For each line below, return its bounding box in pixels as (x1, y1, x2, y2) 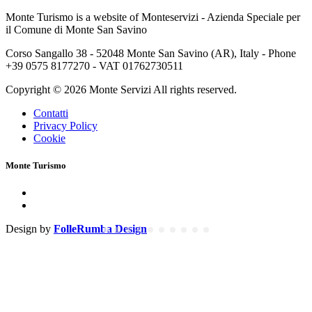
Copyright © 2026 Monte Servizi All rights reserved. (6, 83, 237, 95)
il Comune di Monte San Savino (6, 23, 147, 36)
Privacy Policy (33, 119, 97, 132)
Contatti (33, 107, 68, 119)
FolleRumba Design (54, 223, 147, 235)
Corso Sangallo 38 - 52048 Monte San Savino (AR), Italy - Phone (6, 47, 296, 59)
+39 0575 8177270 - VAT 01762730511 (6, 59, 183, 72)
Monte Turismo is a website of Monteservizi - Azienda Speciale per (6, 10, 300, 23)
